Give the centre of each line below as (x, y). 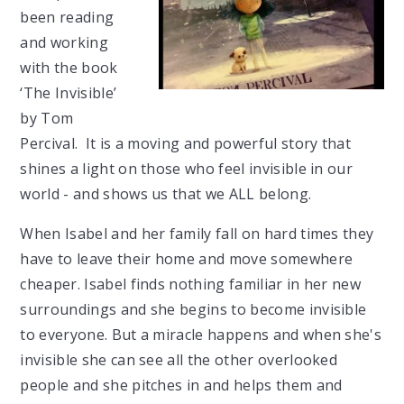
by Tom (47, 118)
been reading (67, 17)
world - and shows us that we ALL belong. (166, 194)
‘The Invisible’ (69, 93)
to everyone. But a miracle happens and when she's (201, 335)
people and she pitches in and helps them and (181, 385)
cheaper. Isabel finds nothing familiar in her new (191, 284)
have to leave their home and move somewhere (187, 259)
